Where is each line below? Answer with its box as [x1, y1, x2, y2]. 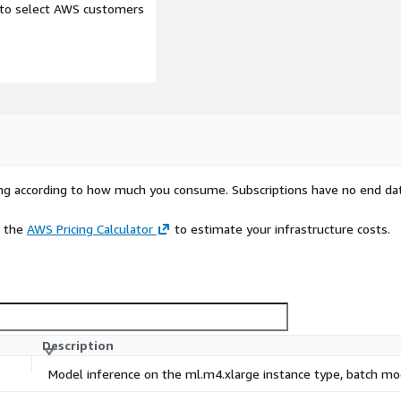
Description [42, 337, 114, 354]
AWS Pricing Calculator [27, 221, 153, 237]
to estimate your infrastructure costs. [171, 221, 390, 237]
